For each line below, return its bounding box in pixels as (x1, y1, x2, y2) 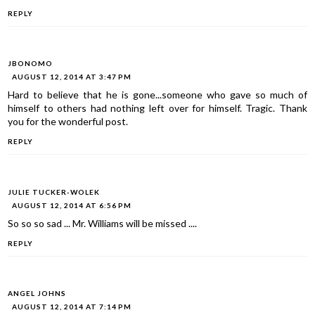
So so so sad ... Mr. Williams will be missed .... (8, 217, 198, 229)
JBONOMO (8, 59, 53, 68)
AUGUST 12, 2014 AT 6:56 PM (12, 200, 132, 210)
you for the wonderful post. (8, 115, 129, 128)
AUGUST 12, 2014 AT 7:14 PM (12, 302, 132, 311)
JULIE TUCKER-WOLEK (8, 187, 101, 196)
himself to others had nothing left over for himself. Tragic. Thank (8, 102, 307, 115)
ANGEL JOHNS (8, 289, 67, 298)
